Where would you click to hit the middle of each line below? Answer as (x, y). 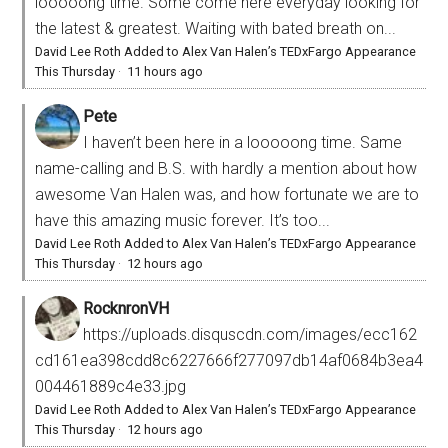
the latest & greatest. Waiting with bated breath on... (216, 28)
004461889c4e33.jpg (111, 386)
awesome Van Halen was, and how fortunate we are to (227, 194)
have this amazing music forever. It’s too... (183, 220)
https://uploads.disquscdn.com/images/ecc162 (250, 334)
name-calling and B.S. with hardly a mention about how (226, 168)
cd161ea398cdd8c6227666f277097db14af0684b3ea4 (229, 360)
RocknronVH (126, 308)
